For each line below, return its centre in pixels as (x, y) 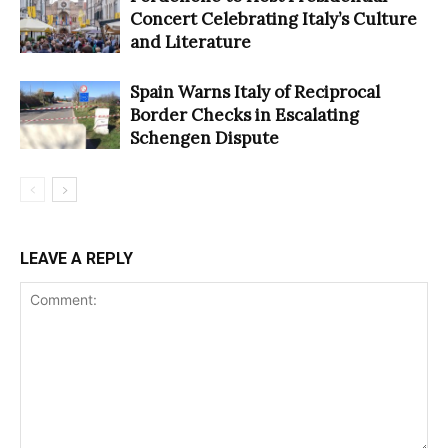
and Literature (190, 41)
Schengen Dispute (204, 137)
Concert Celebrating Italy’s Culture (273, 18)
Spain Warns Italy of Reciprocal (255, 91)
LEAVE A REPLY (76, 258)
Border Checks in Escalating (244, 114)
